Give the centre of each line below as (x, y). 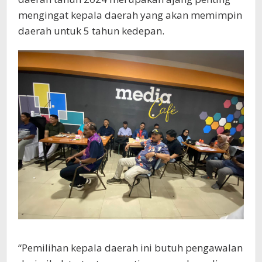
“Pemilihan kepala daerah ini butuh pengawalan (130, 248)
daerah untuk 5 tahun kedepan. (91, 30)
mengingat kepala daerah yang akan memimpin (130, 15)
